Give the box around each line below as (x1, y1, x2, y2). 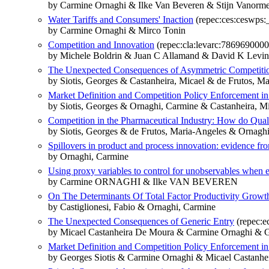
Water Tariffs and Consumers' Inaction (48, 14, 193, 25)
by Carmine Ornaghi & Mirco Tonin (48, 25, 186, 36)
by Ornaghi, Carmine (48, 151, 128, 162)
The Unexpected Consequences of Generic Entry (48, 216, 234, 227)
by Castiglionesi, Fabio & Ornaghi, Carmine (48, 202, 216, 213)
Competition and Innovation (48, 40, 154, 50)
